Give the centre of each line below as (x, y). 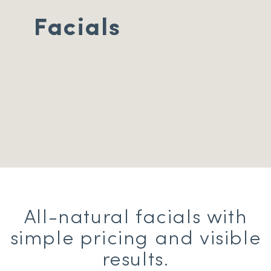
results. (135, 260)
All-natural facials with (135, 218)
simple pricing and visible (135, 239)
